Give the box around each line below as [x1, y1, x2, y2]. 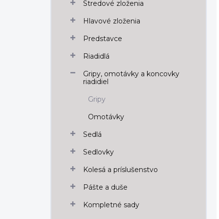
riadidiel [83, 77, 109, 86]
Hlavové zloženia [83, 17, 140, 25]
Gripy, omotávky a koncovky [83, 69, 179, 78]
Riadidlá [83, 52, 109, 61]
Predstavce [83, 34, 122, 43]
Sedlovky [83, 148, 114, 156]
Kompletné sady [83, 200, 139, 209]
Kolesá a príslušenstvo [83, 165, 158, 174]
